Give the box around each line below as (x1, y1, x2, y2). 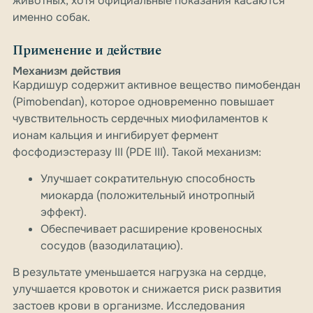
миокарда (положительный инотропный (41, 188, 255, 203)
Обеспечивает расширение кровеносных (41, 221, 262, 237)
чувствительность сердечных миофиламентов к (13, 111, 268, 126)
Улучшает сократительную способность (41, 171, 255, 187)
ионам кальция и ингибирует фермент (13, 128, 218, 143)
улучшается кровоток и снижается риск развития (13, 282, 282, 297)
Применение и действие (13, 41, 162, 61)
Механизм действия (13, 64, 122, 79)
